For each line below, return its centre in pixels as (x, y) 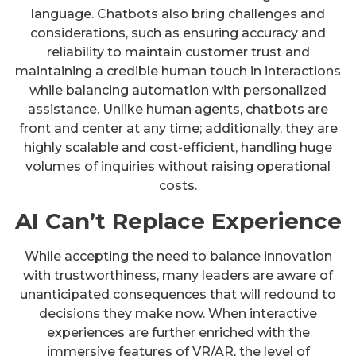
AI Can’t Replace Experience (178, 221)
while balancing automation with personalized (178, 90)
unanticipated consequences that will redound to (178, 294)
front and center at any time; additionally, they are (178, 128)
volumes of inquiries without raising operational (178, 166)
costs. (178, 185)
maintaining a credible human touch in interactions (178, 71)
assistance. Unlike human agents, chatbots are (178, 109)
